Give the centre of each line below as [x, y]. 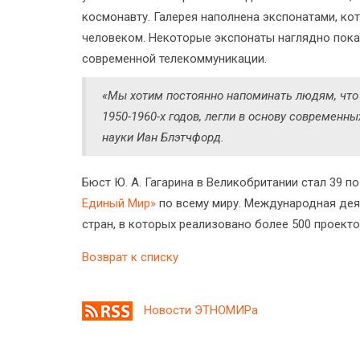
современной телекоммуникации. [174, 59]
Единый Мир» [119, 203]
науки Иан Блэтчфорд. [163, 137]
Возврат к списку [130, 257]
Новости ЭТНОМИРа [201, 310]
